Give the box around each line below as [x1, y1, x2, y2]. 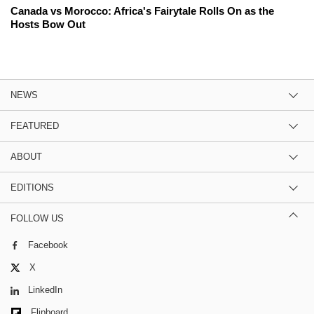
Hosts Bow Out [11, 18, 86, 30]
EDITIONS [11, 182, 54, 193]
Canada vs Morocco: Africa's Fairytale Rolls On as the [11, 4, 274, 17]
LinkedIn [28, 285, 62, 296]
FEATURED [11, 120, 59, 131]
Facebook [28, 239, 68, 250]
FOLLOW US [11, 212, 64, 224]
